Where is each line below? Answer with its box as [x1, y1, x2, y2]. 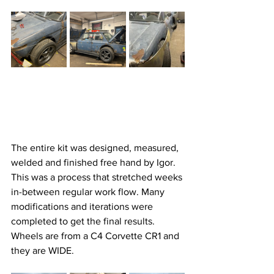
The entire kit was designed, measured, [11, 143, 181, 154]
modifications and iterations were [11, 201, 155, 212]
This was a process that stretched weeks [11, 172, 185, 183]
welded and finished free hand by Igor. [11, 157, 178, 168]
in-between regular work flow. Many [11, 187, 167, 198]
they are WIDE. [11, 245, 76, 256]
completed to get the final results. [11, 216, 157, 227]
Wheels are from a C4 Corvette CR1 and [11, 231, 182, 242]
